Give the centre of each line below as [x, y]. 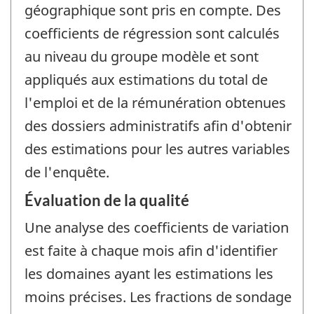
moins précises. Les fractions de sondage [158, 296]
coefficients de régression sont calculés [152, 34]
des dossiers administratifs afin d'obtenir [158, 126]
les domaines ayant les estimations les [149, 273]
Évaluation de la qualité [107, 200]
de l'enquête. [67, 172]
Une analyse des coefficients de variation [157, 227]
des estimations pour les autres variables [157, 149]
